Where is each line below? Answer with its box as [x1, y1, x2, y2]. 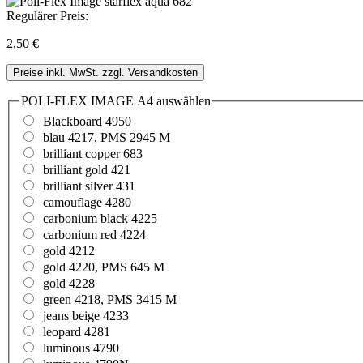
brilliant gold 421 [43, 163, 130, 177]
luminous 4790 [43, 341, 119, 356]
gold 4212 [43, 244, 95, 258]
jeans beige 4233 [43, 309, 129, 323]
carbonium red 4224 [43, 228, 146, 242]
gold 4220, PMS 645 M [43, 260, 164, 275]
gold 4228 [43, 276, 95, 291]
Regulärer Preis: [6, 8, 88, 23]
